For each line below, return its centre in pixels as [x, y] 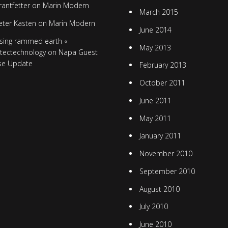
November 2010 [166, 154]
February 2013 [163, 65]
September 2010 [167, 171]
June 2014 [155, 30]
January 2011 [160, 136]
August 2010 [159, 189]
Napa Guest [78, 52]
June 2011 [155, 100]
